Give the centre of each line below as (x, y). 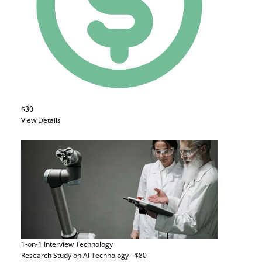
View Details (41, 120)
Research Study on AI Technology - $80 (84, 255)
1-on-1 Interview (47, 244)
